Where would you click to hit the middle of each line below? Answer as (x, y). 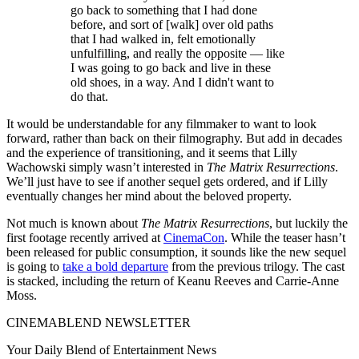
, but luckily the (309, 224)
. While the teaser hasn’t (285, 238)
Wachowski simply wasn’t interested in (107, 167)
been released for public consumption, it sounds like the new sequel (176, 252)
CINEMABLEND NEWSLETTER (99, 323)
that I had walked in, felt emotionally (163, 39)
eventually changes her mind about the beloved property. (149, 196)
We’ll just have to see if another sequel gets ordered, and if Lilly (167, 182)
